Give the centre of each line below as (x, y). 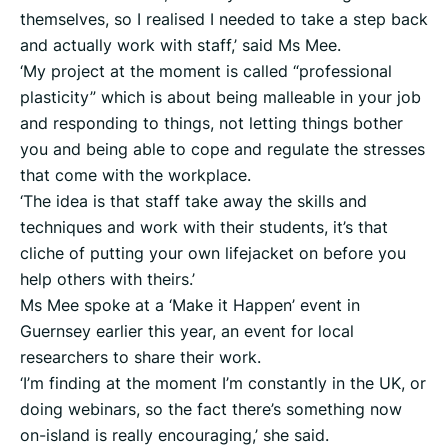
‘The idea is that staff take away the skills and (193, 201)
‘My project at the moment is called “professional (206, 71)
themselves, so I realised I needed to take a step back (224, 19)
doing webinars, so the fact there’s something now (211, 409)
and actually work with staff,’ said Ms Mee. (180, 45)
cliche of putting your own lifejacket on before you (213, 253)
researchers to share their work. (140, 357)
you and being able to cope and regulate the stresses (222, 149)
